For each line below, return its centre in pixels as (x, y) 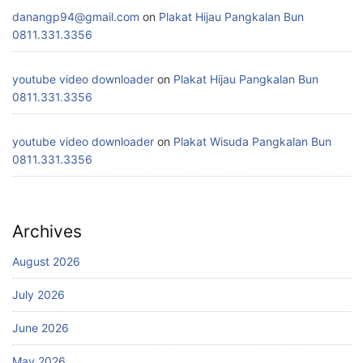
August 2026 (46, 262)
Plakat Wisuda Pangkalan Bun (252, 142)
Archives (47, 232)
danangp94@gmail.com (76, 17)
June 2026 (41, 328)
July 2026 (38, 295)
